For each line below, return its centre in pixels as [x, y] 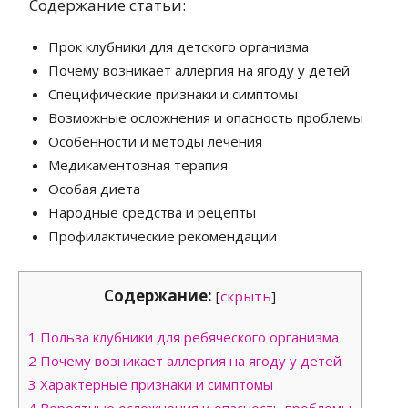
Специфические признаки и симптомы [173, 93]
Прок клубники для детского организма [179, 46]
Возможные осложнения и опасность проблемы [206, 117]
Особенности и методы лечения [156, 141]
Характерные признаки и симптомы [155, 384]
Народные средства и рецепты [153, 212]
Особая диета [95, 188]
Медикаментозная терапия [138, 164]
